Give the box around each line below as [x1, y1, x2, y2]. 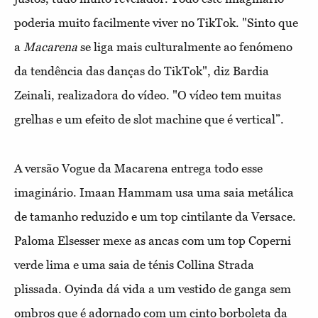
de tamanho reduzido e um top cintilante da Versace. [14, 209, 296, 224]
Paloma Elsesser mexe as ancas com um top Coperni [14, 233, 291, 248]
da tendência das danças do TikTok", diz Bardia [14, 63, 269, 78]
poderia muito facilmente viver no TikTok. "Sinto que [14, 15, 298, 30]
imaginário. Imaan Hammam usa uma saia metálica [14, 185, 294, 199]
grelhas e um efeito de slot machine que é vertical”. [14, 111, 284, 126]
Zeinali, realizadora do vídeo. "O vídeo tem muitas [14, 87, 281, 102]
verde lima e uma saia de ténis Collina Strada [14, 257, 254, 272]
